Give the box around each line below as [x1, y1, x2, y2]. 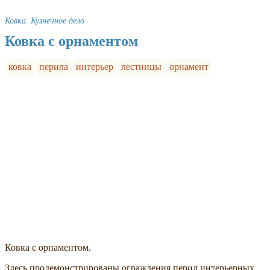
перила [39, 61, 69, 72]
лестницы [121, 61, 162, 72]
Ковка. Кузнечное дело [5, 16, 84, 26]
